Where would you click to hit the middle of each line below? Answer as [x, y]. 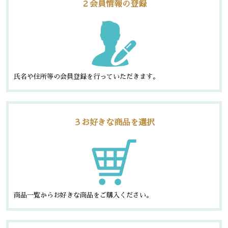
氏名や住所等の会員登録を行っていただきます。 [86, 77]
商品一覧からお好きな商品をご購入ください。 [83, 195]
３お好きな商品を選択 [114, 122]
